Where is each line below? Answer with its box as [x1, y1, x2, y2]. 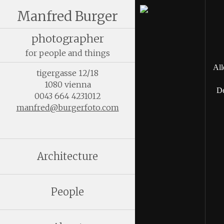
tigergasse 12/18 [36, 68, 98, 78]
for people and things [25, 48, 110, 58]
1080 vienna [44, 79, 91, 89]
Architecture [37, 150, 98, 162]
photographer [31, 32, 104, 45]
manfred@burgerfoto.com [16, 102, 119, 112]
